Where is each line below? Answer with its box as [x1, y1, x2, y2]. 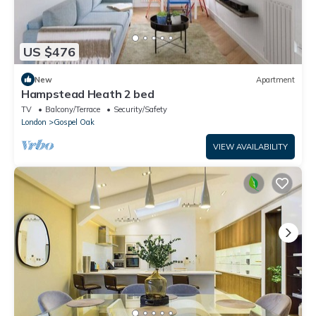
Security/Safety [114, 104, 167, 115]
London [21, 117, 47, 128]
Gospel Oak [54, 117, 95, 128]
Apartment [256, 74, 295, 85]
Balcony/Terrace [45, 104, 100, 115]
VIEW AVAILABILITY [213, 142, 288, 152]
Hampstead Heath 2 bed [21, 87, 154, 102]
